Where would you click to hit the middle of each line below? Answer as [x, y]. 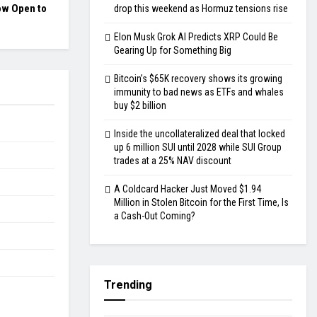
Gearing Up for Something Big [173, 51]
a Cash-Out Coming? [155, 216]
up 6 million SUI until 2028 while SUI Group [198, 148]
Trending [128, 285]
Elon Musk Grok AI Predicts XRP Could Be [196, 37]
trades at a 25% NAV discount [173, 161]
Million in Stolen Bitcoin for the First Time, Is [201, 203]
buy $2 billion [140, 106]
